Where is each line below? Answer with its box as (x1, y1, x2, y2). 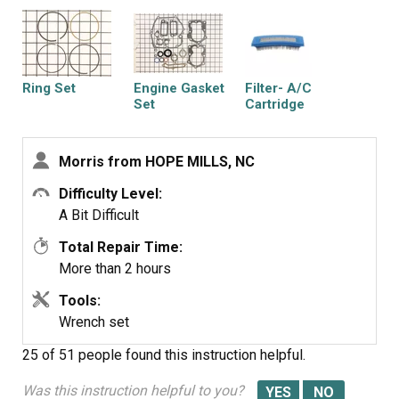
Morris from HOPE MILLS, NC (59, 153, 255, 170)
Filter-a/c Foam (22, 193, 119, 209)
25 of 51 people (22, 346, 122, 363)
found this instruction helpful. (126, 346, 305, 363)
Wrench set (59, 313, 129, 330)
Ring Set (22, 80, 76, 96)
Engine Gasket (134, 80, 224, 96)
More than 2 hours (59, 260, 171, 277)
